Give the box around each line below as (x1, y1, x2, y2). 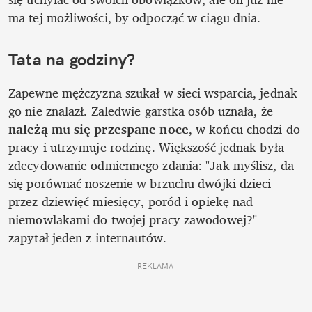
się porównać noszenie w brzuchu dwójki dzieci (8, 172, 272, 194)
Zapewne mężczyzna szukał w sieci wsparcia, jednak (8, 81, 297, 103)
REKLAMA (136, 260, 175, 271)
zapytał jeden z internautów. (8, 226, 170, 248)
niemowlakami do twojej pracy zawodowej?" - (8, 208, 265, 230)
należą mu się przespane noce (8, 118, 189, 139)
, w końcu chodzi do (188, 118, 300, 139)
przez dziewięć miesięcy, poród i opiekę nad (8, 190, 253, 212)
